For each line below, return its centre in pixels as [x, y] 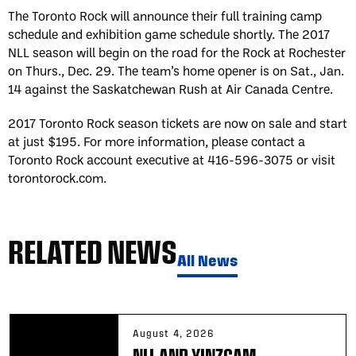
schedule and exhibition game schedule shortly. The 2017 [169, 33]
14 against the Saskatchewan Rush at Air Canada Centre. [170, 88]
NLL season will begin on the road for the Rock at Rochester [177, 52]
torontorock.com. [57, 177]
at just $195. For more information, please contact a [157, 141]
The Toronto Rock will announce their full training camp [165, 15]
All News [207, 260]
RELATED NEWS [93, 251]
